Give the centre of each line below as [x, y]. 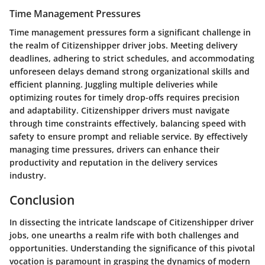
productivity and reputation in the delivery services [114, 162]
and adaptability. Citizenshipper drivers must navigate [119, 110]
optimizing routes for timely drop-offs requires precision [125, 97]
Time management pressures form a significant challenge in [130, 32]
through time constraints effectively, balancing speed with [128, 123]
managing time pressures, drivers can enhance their [114, 149]
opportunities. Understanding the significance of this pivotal [132, 248]
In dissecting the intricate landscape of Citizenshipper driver [132, 222]
